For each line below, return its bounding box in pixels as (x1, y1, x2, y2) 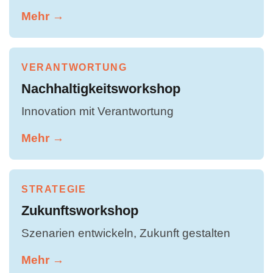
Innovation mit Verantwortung (21, 104, 174, 118)
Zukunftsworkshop (21, 202, 138, 218)
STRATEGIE (21, 183, 87, 194)
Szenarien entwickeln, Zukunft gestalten (21, 225, 230, 239)
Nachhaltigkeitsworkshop (21, 80, 180, 96)
